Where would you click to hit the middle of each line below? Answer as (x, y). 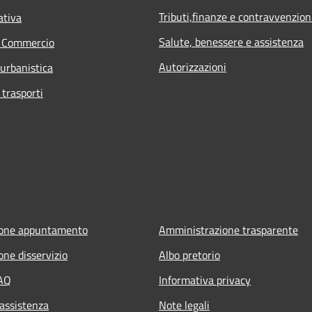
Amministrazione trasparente (228, 229)
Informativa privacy (205, 280)
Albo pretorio (189, 255)
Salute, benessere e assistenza (231, 41)
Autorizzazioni (193, 67)
